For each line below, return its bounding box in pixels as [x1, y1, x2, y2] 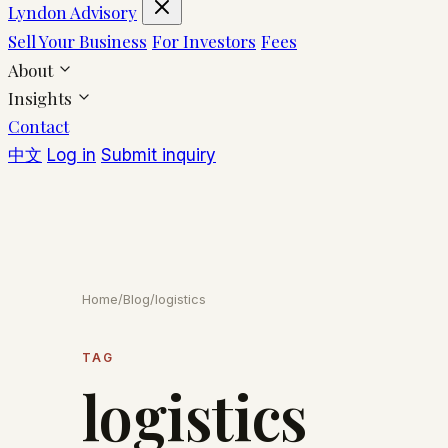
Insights [8, 86, 76, 109]
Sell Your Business [8, 29, 147, 52]
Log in [47, 144, 96, 165]
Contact [8, 114, 69, 137]
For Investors [152, 29, 256, 52]
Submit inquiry [101, 144, 216, 165]
